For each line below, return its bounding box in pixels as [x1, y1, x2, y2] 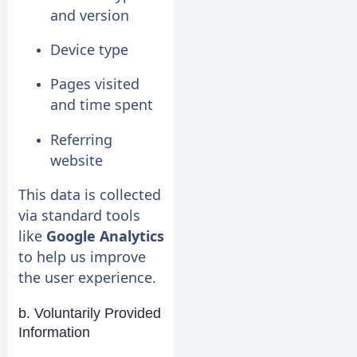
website [50, 150, 103, 170]
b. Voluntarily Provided [18, 304, 161, 321]
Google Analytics [46, 226, 164, 246]
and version [50, 5, 129, 25]
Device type [50, 40, 128, 60]
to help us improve [18, 247, 146, 267]
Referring [50, 129, 112, 149]
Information [18, 324, 90, 340]
